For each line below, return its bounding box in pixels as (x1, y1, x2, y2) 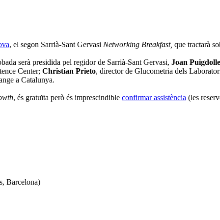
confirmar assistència (122, 93, 186, 102)
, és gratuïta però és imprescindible (13, 93, 122, 102)
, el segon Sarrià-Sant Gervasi (9, 40, 103, 49)
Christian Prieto (42, 66, 96, 75)
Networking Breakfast (103, 40, 170, 49)
